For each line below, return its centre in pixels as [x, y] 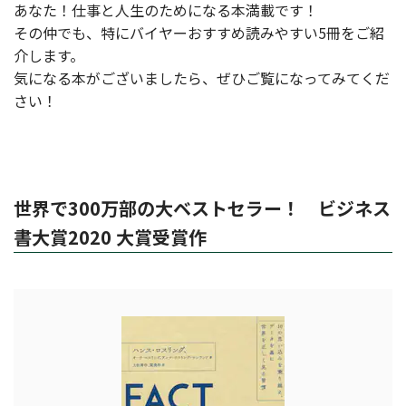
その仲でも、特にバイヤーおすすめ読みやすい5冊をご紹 [199, 33]
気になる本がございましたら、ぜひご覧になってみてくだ [202, 78]
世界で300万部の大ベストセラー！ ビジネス [202, 208]
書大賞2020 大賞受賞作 [110, 237]
